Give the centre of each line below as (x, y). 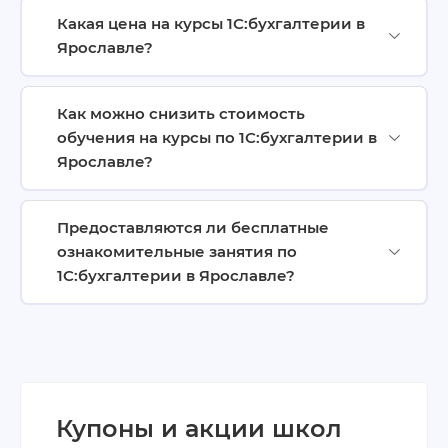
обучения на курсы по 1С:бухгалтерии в (217, 137)
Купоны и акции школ (199, 428)
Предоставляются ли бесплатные (193, 227)
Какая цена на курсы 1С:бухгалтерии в (211, 23)
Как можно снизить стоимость (181, 113)
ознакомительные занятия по (177, 251)
